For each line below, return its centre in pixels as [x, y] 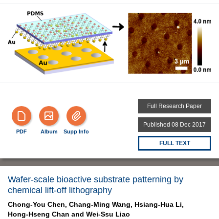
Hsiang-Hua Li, [159, 205]
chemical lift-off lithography [60, 190]
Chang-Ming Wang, [101, 205]
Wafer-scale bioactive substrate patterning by [96, 180]
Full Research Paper [175, 106]
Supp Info [76, 132]
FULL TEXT [175, 143]
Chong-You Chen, [37, 205]
